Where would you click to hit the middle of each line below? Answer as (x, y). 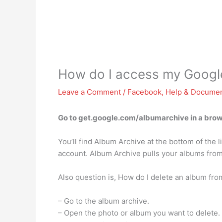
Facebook (144, 92)
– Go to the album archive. (104, 201)
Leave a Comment (89, 92)
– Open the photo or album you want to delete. (139, 213)
